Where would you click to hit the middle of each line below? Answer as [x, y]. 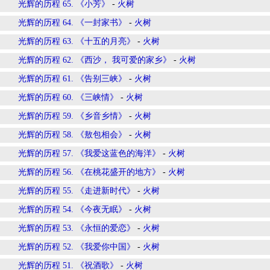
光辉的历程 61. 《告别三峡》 [72, 79]
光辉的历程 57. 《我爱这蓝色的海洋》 [89, 153]
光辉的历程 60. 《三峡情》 [68, 97]
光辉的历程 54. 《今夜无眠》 [72, 209]
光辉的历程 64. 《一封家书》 [72, 23]
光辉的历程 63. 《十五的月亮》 [77, 41]
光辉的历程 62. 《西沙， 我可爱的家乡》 [95, 60]
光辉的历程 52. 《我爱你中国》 [77, 247]
